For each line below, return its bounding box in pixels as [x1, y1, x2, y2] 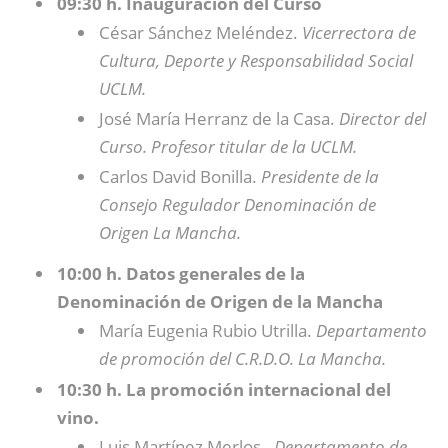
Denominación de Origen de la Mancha [57, 290, 383, 313]
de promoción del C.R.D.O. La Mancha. [99, 347, 386, 370]
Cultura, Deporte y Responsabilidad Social [99, 49, 413, 72]
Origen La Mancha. [99, 221, 245, 244]
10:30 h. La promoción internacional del [57, 378, 391, 401]
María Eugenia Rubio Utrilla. [99, 319, 316, 342]
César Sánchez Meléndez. [99, 21, 302, 44]
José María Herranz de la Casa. [99, 107, 339, 130]
